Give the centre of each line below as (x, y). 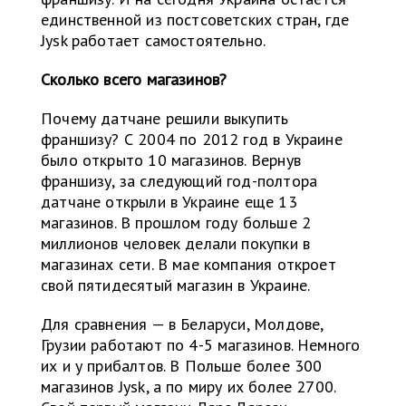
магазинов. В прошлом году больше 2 (176, 223)
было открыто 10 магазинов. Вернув (171, 160)
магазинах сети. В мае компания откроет (188, 265)
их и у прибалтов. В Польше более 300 (182, 366)
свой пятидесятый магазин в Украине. (176, 285)
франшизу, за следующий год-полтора (179, 181)
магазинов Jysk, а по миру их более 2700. (188, 387)
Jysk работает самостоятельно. (154, 41)
